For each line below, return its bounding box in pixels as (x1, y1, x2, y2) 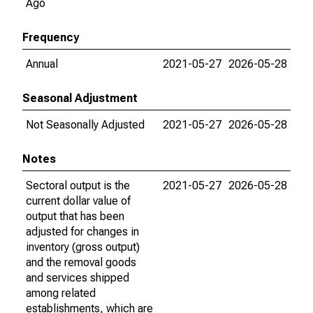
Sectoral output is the (26, 179, 130, 192)
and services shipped (26, 271, 129, 284)
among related (26, 286, 96, 300)
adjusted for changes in (26, 225, 139, 238)
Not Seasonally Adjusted (26, 118, 145, 131)
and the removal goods (26, 256, 136, 269)
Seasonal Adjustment (22, 92, 138, 105)
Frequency (22, 31, 79, 44)
